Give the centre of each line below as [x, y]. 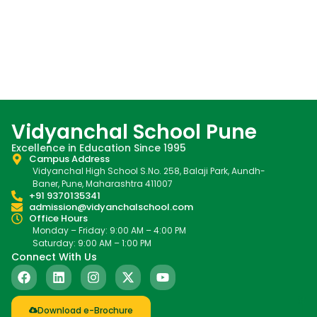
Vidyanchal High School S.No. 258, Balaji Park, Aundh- [149, 171]
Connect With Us [54, 257]
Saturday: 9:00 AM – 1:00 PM [92, 243]
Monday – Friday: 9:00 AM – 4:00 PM [109, 230]
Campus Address [69, 158]
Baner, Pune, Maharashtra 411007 [103, 183]
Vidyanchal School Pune [134, 132]
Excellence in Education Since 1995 [99, 148]
